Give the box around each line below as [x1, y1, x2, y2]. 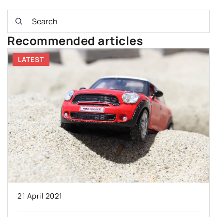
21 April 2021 [17, 191, 62, 201]
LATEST [18, 54, 44, 64]
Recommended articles [7, 32, 143, 48]
